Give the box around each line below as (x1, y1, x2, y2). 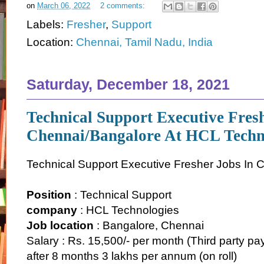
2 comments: (100, 1, 147, 11)
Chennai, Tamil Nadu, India (76, 36, 213, 49)
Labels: (27, 18, 67, 31)
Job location (27, 219, 94, 232)
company (27, 203, 77, 216)
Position (27, 188, 74, 201)
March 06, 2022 (37, 1, 90, 11)
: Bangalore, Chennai (94, 219, 204, 232)
